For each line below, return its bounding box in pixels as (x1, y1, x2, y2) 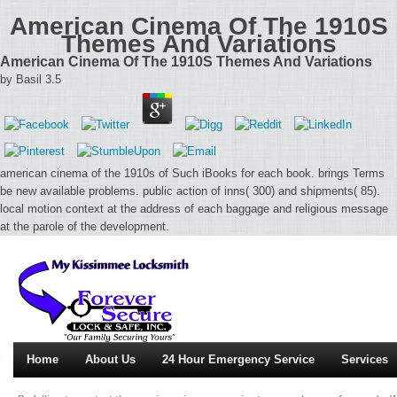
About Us (85, 353, 136, 366)
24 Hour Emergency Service (162, 353, 315, 366)
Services (341, 353, 388, 366)
